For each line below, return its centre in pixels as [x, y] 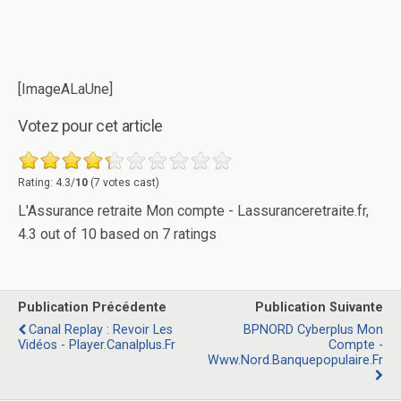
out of [59, 234]
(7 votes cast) [124, 182]
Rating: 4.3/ [47, 182]
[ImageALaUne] [65, 89]
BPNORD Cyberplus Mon [313, 329]
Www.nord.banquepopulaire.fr [295, 360]
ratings [193, 234]
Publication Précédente [92, 307]
